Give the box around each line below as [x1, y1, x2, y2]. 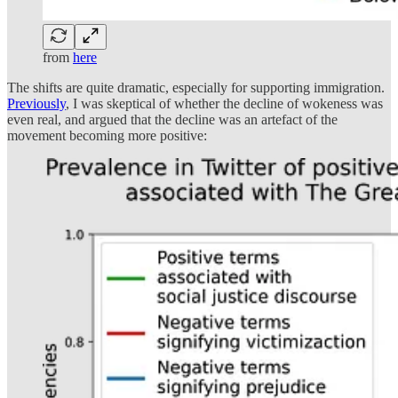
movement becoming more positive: [7, 127, 207, 143]
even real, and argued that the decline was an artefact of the [7, 111, 338, 127]
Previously [7, 95, 66, 111]
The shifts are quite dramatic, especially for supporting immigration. [7, 79, 385, 95]
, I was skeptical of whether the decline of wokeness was [66, 95, 383, 111]
